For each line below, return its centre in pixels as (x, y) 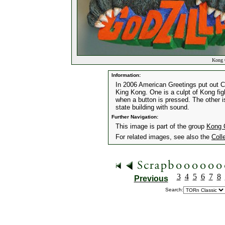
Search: (174, 190)
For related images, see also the (163, 137)
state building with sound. (152, 107)
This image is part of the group (161, 126)
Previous (151, 179)
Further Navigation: (134, 117)
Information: (125, 75)
